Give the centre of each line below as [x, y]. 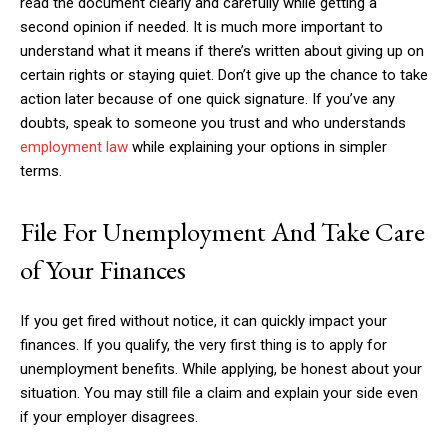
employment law [74, 147]
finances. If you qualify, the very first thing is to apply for [203, 345]
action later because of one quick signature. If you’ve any [207, 99]
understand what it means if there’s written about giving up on [222, 51]
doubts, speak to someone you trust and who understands [213, 123]
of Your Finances [103, 269]
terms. [41, 171]
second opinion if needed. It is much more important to [201, 27]
